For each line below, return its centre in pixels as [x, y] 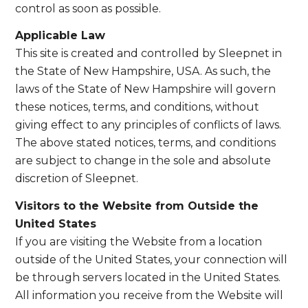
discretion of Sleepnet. [77, 179]
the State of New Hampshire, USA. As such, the [143, 71]
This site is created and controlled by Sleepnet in [149, 54]
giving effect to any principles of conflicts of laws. [148, 125]
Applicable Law [60, 36]
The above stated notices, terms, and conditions [146, 143]
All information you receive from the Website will [150, 295]
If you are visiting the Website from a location [139, 241]
